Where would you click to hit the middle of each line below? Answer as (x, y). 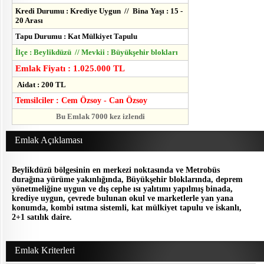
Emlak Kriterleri (45, 250)
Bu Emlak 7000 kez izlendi (100, 117)
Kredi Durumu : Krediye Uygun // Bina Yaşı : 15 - (99, 11)
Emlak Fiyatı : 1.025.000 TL (70, 69)
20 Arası (29, 21)
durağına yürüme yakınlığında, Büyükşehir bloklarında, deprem (127, 180)
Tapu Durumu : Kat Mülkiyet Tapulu (76, 37)
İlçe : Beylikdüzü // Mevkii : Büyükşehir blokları (97, 52)
